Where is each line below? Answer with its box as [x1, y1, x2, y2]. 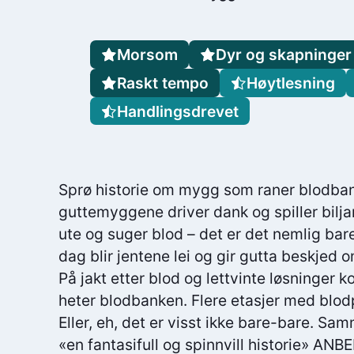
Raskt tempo [116, 73, 209, 92]
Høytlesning [246, 73, 335, 92]
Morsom [116, 45, 178, 65]
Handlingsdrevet [116, 101, 239, 121]
